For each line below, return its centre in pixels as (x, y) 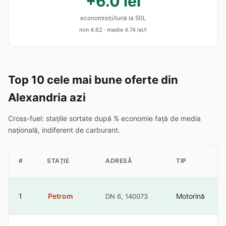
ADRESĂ (119, 161)
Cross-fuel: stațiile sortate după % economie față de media (104, 118)
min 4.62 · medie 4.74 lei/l (113, 30)
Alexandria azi (47, 97)
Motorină (190, 196)
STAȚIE (58, 161)
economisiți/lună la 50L (113, 18)
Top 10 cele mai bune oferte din (93, 80)
